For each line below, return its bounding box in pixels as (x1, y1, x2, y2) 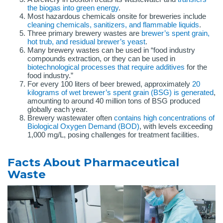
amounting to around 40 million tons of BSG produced (27, 97, 200, 106)
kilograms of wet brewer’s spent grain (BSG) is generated (27, 88, 214, 97)
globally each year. (27, 105, 88, 114)
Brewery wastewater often (27, 113, 114, 122)
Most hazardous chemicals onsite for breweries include (27, 12, 206, 21)
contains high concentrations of (114, 113, 215, 122)
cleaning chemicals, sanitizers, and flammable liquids (27, 20, 199, 29)
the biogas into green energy (27, 3, 118, 12)
